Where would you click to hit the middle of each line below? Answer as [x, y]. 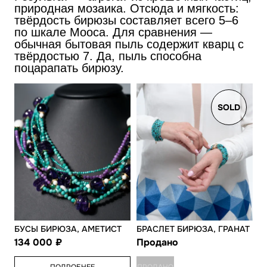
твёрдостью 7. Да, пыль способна [108, 56]
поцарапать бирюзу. [69, 68]
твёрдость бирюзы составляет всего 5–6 [126, 20]
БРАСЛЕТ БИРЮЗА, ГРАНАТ [193, 229]
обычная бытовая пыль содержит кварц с [129, 44]
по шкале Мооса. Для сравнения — [113, 32]
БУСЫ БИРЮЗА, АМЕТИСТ [68, 229]
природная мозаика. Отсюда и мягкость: [127, 8]
